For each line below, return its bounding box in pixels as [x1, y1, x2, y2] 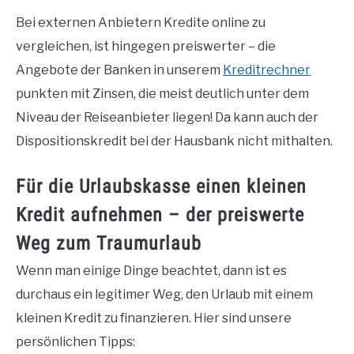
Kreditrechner [223, 62, 311, 77]
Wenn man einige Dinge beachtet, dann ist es [16, 262, 287, 278]
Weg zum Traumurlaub [16, 232, 201, 254]
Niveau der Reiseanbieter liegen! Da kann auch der [16, 109, 318, 125]
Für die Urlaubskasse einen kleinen [16, 175, 307, 198]
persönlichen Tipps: [16, 333, 135, 349]
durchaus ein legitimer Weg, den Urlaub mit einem [16, 286, 313, 302]
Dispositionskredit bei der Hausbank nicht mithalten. [16, 133, 333, 149]
